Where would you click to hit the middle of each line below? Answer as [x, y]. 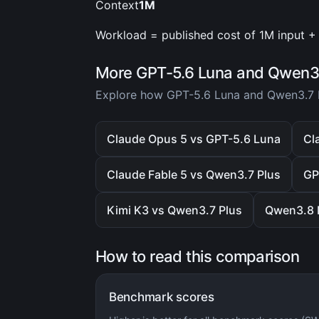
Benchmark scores [162, 297]
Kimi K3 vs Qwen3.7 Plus [174, 210]
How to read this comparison [198, 256]
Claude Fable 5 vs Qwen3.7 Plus [194, 174]
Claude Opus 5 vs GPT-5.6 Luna [194, 139]
